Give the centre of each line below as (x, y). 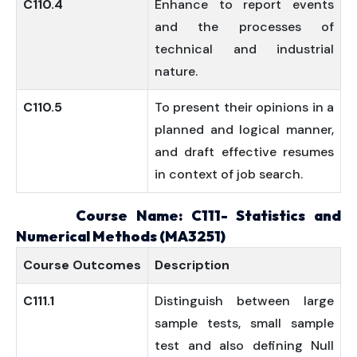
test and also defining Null (244, 345)
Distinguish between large (244, 301)
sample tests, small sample (244, 323)
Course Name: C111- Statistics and (178, 216)
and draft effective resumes (244, 152)
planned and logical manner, (244, 129)
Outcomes (107, 265)
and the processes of (244, 27)
